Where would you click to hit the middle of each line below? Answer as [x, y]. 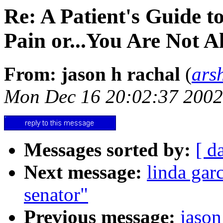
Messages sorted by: [107, 149]
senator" [56, 194]
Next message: [83, 172]
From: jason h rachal [92, 74]
